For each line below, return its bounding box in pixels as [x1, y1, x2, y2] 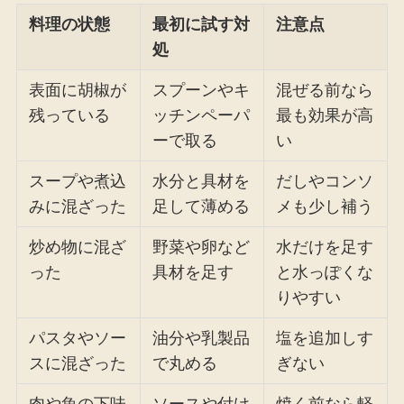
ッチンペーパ [152, 106, 251, 125]
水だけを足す [276, 238, 374, 257]
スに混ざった [29, 354, 127, 373]
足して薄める [152, 197, 251, 216]
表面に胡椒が [29, 81, 127, 100]
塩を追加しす [276, 329, 374, 348]
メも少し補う [276, 197, 374, 216]
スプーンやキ [152, 81, 251, 100]
